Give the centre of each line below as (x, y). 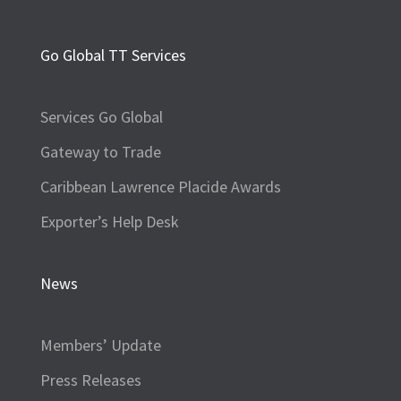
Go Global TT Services (113, 55)
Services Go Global (101, 117)
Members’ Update (100, 345)
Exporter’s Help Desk (109, 222)
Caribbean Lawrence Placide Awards (160, 187)
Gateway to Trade (100, 152)
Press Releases (90, 380)
